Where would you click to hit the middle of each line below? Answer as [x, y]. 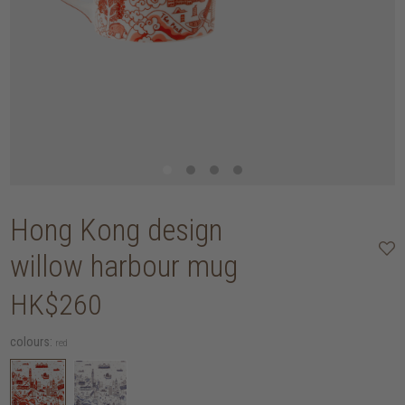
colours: [32, 342]
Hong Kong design [117, 230]
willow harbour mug [124, 266]
